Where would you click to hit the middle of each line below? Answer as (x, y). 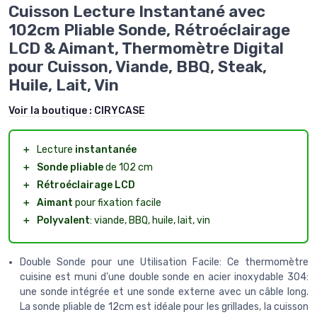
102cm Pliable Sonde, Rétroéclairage (149, 30)
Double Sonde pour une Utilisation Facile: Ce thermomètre (164, 262)
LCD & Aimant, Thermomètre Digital (146, 48)
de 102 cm (128, 167)
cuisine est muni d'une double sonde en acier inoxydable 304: (164, 277)
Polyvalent (63, 220)
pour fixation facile (117, 202)
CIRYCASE (120, 110)
